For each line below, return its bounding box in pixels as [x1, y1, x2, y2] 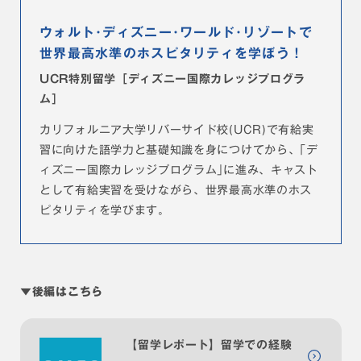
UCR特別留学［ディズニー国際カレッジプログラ [39, 73, 306, 85]
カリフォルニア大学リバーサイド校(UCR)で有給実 [39, 124, 314, 136]
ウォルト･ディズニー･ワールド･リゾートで [39, 26, 313, 39]
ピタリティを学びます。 [39, 205, 170, 217]
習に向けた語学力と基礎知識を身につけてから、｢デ [39, 144, 318, 156]
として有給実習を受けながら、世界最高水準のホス [39, 185, 313, 197]
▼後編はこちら [20, 286, 103, 298]
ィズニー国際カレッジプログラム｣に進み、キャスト [39, 164, 318, 176]
